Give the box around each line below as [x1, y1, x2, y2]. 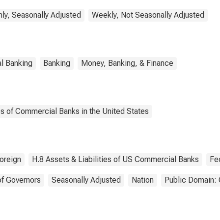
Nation [132, 175, 154, 185]
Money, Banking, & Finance [81, 58, 173, 68]
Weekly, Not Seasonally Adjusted [92, 10, 204, 20]
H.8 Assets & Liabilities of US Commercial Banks [32, 155, 199, 164]
